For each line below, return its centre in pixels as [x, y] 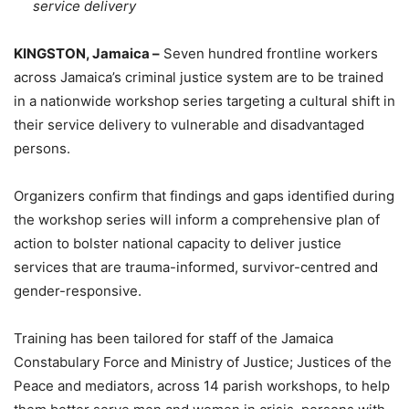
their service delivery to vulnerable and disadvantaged [189, 124]
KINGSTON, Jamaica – [87, 53]
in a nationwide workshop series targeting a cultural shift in [204, 100]
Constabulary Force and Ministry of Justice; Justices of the [203, 362]
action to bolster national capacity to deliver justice [178, 243]
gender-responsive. [78, 290]
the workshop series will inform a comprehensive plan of [197, 219]
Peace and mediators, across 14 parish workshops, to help [202, 385]
